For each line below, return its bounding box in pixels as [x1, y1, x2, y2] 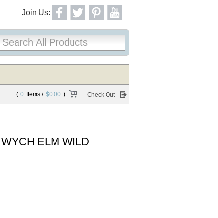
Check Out [87, 91, 115, 98]
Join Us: [22, 8, 50, 17]
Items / [26, 91, 43, 98]
